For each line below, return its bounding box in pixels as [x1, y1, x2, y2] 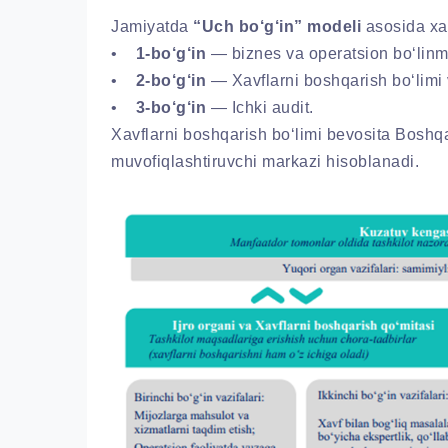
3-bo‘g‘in [135, 98, 206, 116]
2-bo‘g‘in [135, 71, 206, 89]
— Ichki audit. [206, 98, 314, 116]
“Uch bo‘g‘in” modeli [193, 17, 361, 35]
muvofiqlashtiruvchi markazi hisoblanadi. [111, 152, 419, 170]
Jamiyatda [111, 17, 193, 35]
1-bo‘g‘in [135, 44, 206, 62]
